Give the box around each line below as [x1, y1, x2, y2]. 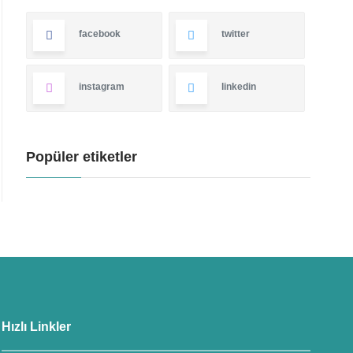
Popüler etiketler [26, 149, 138, 165]
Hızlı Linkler [2, 320, 72, 334]
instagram [79, 81, 125, 93]
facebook [79, 28, 121, 39]
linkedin [221, 81, 256, 93]
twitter [221, 28, 250, 39]
